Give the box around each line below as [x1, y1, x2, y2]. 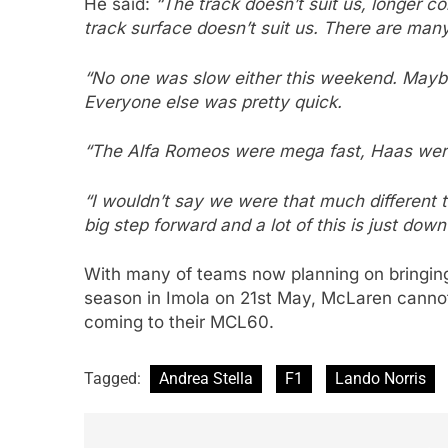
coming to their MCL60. [84, 312, 274, 333]
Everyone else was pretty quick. [84, 91, 342, 112]
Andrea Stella [159, 368, 253, 388]
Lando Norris [335, 368, 426, 388]
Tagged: [84, 368, 145, 388]
